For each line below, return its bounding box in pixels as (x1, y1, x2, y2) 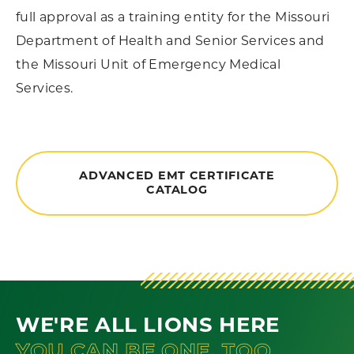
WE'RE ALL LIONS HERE (16, 312, 280, 337)
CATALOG (146, 183, 208, 197)
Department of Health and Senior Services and (16, 33, 325, 48)
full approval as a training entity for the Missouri (16, 9, 330, 24)
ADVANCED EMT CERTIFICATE (79, 168, 275, 183)
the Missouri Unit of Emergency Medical (16, 57, 281, 72)
